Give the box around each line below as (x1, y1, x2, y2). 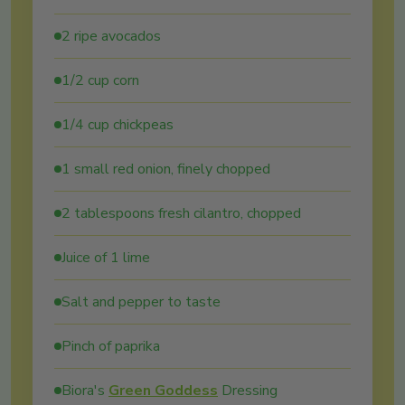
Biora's (61, 381, 108, 400)
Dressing (218, 381, 278, 400)
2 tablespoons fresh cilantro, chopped (61, 203, 301, 223)
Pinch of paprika (61, 336, 160, 356)
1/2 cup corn (61, 71, 139, 90)
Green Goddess (108, 381, 218, 400)
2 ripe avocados (61, 26, 161, 46)
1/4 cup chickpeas (61, 115, 174, 135)
